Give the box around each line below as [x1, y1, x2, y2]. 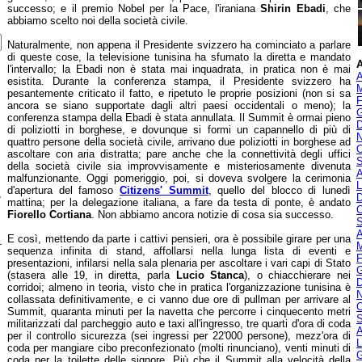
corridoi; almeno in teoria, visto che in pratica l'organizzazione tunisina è [7, 281, 351, 293]
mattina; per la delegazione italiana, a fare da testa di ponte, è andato [7, 196, 351, 208]
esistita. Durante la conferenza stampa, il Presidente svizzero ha [7, 75, 351, 87]
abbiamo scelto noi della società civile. [7, 15, 188, 27]
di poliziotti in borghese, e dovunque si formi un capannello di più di [7, 124, 351, 136]
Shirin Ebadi [260, 2, 326, 15]
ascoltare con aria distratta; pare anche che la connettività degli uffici [7, 148, 351, 160]
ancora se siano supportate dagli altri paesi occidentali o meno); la [7, 99, 351, 112]
